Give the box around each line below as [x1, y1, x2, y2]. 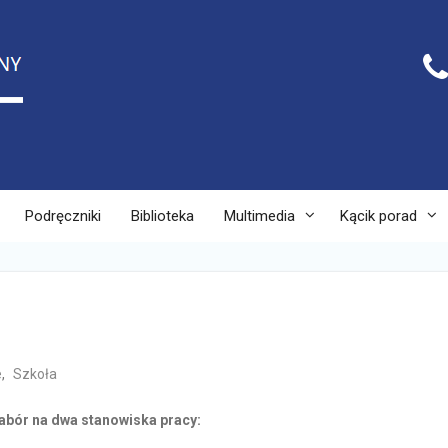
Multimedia [224, 207, 295, 225]
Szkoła [13, 366, 57, 382]
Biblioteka [131, 207, 194, 225]
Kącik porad [340, 207, 417, 225]
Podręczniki [25, 207, 101, 225]
